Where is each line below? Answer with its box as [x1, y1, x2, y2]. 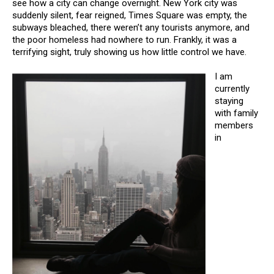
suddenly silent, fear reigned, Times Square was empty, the [12, 10, 247, 21]
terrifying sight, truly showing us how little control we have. [12, 46, 246, 57]
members [215, 120, 253, 131]
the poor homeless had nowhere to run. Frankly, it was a [12, 34, 237, 45]
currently [215, 83, 250, 94]
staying [215, 95, 243, 106]
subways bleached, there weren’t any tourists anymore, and [12, 22, 250, 33]
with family [215, 108, 258, 119]
